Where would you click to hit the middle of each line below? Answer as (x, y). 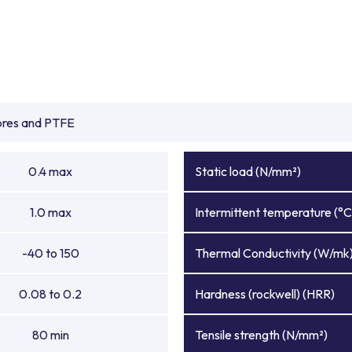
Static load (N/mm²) (248, 171)
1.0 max (50, 212)
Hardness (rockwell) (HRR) (265, 294)
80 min (50, 335)
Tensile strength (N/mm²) (261, 335)
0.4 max (50, 171)
